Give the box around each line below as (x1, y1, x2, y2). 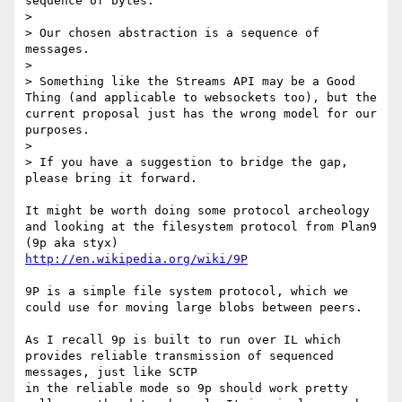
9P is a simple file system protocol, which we (25, 284, 348, 299)
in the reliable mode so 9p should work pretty (25, 381, 348, 396)
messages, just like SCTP (25, 365, 197, 380)
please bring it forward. (25, 171, 197, 186)
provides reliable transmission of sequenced (25, 349, 334, 363)
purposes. (25, 123, 90, 137)
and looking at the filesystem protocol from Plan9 (25, 220, 377, 234)
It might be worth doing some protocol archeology (25, 204, 370, 218)
